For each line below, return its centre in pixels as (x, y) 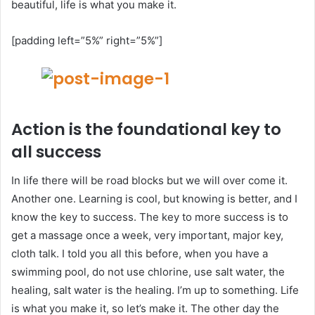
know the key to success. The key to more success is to (150, 217)
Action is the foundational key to (146, 130)
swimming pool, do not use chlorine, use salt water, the (148, 271)
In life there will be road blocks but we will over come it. (149, 180)
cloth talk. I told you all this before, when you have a (140, 253)
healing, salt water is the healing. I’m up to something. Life (155, 290)
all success (56, 152)
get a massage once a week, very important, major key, (147, 235)
